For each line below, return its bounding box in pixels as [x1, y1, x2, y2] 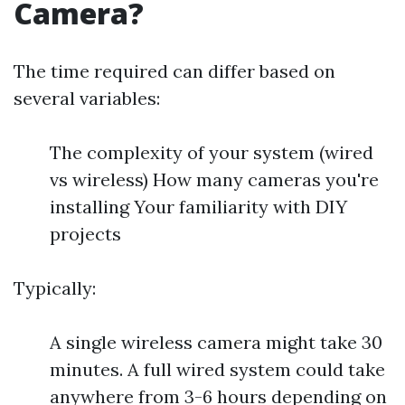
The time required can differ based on [14, 60, 335, 82]
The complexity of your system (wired [50, 141, 373, 164]
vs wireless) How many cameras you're [50, 168, 379, 191]
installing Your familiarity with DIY [50, 195, 347, 218]
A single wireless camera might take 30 [50, 331, 382, 353]
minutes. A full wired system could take [50, 358, 385, 381]
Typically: [14, 277, 96, 299]
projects [50, 222, 121, 245]
